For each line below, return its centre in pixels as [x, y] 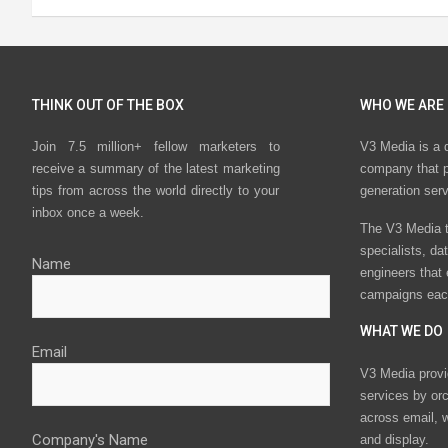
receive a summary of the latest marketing [156, 169]
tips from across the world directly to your [156, 191]
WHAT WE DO [401, 331]
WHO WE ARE [401, 105]
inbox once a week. [88, 213]
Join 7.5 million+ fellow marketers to [156, 147]
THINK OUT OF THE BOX [108, 105]
